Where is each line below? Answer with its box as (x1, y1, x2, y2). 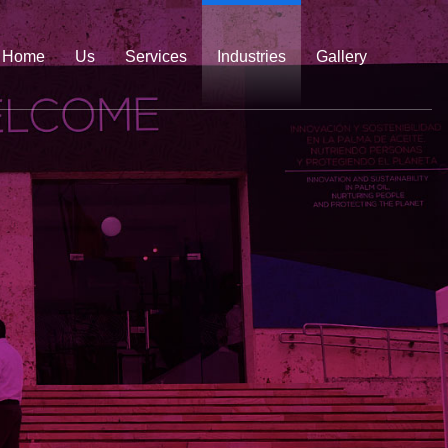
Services (125, 48, 187, 65)
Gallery (316, 48, 367, 65)
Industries (217, 48, 286, 65)
